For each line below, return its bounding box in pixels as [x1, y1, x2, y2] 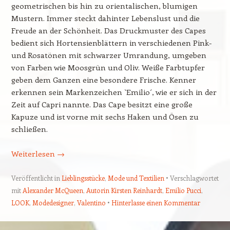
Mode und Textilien [107, 173, 164, 182]
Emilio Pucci [165, 185, 201, 195]
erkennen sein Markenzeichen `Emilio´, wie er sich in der [11, 86, 217, 97]
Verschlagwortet [169, 173, 219, 182]
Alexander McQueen [22, 185, 83, 195]
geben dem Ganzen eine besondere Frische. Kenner [11, 74, 196, 85]
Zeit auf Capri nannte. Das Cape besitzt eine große [11, 99, 193, 109]
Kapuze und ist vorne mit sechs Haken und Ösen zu [11, 111, 199, 122]
